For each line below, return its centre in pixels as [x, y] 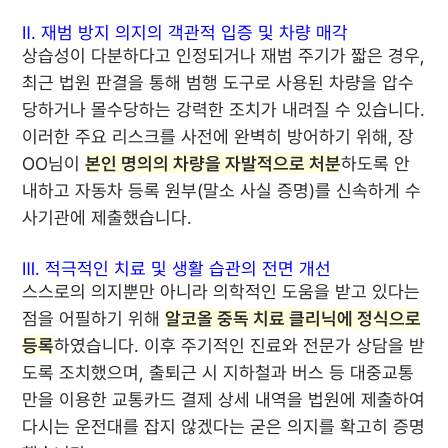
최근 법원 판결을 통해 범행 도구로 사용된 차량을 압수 [218, 82]
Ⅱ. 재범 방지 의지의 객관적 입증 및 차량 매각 [185, 32]
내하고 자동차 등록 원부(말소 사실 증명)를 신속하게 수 [222, 190]
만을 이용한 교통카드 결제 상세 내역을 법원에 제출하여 [224, 399]
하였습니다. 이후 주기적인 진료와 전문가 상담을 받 [240, 345]
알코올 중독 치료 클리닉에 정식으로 [293, 318]
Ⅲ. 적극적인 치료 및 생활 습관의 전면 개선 [177, 268]
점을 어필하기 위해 [94, 318]
